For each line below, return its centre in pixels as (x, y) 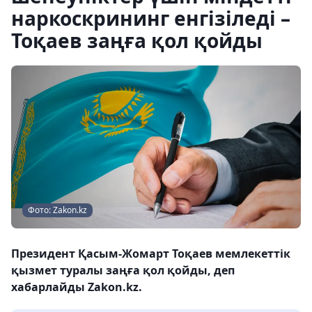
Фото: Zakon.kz (57, 210)
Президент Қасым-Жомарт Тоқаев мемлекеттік (151, 253)
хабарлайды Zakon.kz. (77, 287)
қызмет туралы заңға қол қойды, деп (123, 270)
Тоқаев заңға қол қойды (137, 40)
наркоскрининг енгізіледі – (151, 18)
